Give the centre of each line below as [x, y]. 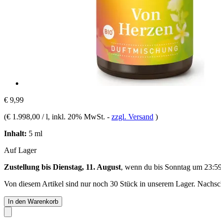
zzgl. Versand [132, 116]
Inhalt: [15, 133]
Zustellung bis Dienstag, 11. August [62, 167]
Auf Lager [20, 150]
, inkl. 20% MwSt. [77, 116]
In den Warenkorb [33, 201]
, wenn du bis [143, 167]
